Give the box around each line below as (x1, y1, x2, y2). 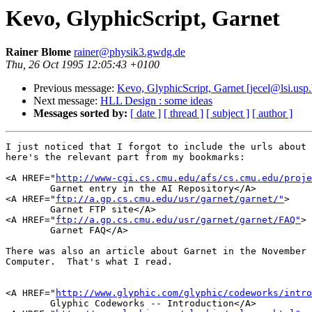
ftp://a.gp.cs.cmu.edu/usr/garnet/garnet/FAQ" (56, 214, 301, 226)
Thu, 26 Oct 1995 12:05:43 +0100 (6, 58, 159, 71)
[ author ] (252, 107, 292, 120)
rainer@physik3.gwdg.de (74, 46, 185, 58)
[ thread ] (164, 107, 203, 120)
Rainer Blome (6, 46, 71, 58)
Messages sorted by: (33, 107, 127, 120)
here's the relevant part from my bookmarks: (6, 152, 245, 163)
